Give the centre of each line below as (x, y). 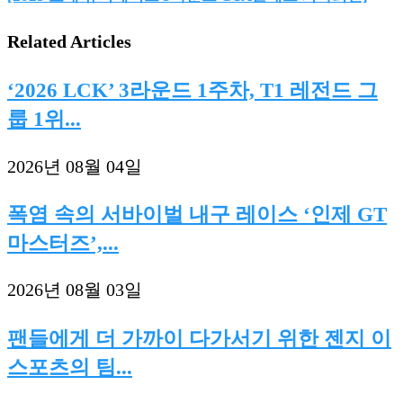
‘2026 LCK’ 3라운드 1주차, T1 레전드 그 (193, 90)
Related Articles (69, 41)
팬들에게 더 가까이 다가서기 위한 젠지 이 (199, 338)
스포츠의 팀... (70, 367)
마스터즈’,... (63, 243)
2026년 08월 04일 (75, 166)
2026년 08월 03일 (75, 290)
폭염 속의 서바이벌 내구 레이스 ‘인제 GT (197, 215)
